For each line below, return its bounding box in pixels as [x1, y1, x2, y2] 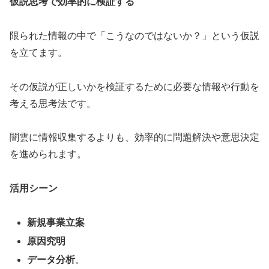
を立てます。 [10, 47, 67, 58]
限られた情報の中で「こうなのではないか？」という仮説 [10, 30, 259, 41]
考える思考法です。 [10, 98, 96, 109]
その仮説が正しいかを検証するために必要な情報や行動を [10, 81, 259, 92]
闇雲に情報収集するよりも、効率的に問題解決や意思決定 [10, 132, 259, 143]
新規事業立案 [27, 217, 85, 228]
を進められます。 [10, 149, 86, 160]
